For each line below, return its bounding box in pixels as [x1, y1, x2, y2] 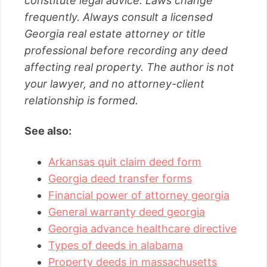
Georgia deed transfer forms [48, 172, 192, 185]
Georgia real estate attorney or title [24, 27, 206, 40]
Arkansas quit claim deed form [48, 156, 201, 169]
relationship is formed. [24, 94, 138, 107]
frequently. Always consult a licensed [24, 10, 213, 23]
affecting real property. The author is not [24, 60, 234, 73]
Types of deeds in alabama [48, 239, 183, 252]
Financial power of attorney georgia [48, 189, 229, 202]
